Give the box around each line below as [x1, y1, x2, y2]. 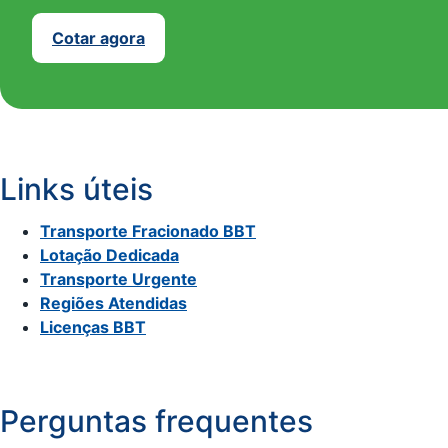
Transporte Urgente [40, 269, 197, 290]
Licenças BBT [40, 317, 146, 338]
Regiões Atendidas [40, 293, 187, 314]
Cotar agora [52, 27, 145, 48]
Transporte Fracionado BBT [40, 221, 256, 242]
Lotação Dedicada [40, 245, 179, 266]
